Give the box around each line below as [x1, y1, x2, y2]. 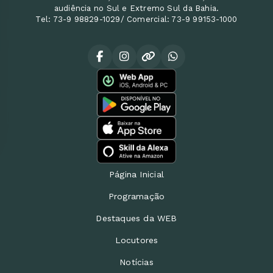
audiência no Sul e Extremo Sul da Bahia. [54, 4, 219, 13]
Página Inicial [109, 169, 164, 180]
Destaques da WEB [96, 213, 177, 224]
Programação [108, 191, 165, 202]
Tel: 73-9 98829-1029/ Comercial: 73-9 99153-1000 [35, 15, 238, 24]
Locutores [115, 235, 158, 246]
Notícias [119, 257, 154, 268]
